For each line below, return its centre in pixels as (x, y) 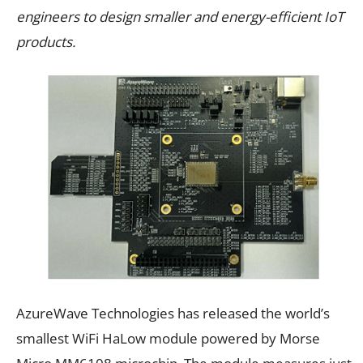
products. (46, 41)
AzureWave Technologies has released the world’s (173, 314)
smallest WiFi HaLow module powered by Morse (168, 339)
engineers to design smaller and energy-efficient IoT (180, 16)
